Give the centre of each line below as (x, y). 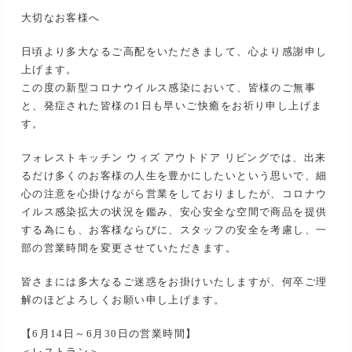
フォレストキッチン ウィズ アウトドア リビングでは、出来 (174, 158)
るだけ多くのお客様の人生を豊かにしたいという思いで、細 (174, 176)
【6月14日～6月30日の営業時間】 (109, 334)
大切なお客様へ (60, 18)
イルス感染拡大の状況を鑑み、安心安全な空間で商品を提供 (174, 213)
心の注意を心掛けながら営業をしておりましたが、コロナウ (174, 194)
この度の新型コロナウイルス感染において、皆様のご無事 (169, 88)
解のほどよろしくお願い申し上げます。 (123, 301)
